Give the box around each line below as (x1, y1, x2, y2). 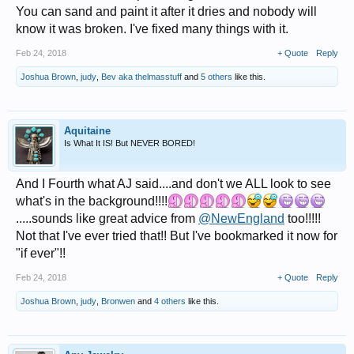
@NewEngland (198, 212, 284, 225)
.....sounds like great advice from (16, 212, 198, 225)
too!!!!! (284, 212, 321, 225)
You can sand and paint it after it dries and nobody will (16, 5, 317, 18)
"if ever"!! (16, 247, 66, 260)
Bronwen (101, 296, 135, 306)
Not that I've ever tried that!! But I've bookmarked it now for (16, 229, 337, 243)
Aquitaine (64, 125, 111, 137)
